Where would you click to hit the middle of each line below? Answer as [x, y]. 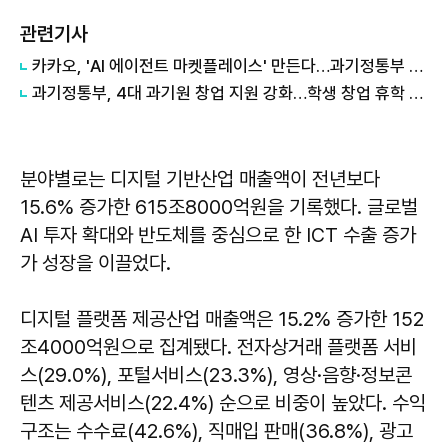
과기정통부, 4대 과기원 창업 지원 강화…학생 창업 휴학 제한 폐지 [416, 93]
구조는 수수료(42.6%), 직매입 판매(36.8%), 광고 [216, 431]
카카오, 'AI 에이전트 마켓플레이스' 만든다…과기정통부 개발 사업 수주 [416, 66]
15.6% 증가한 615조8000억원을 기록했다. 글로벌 [219, 207]
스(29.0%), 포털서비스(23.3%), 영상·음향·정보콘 [216, 375]
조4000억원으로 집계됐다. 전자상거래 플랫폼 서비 [218, 347]
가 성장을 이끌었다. [95, 263]
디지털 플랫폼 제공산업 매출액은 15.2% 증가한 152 [222, 319]
